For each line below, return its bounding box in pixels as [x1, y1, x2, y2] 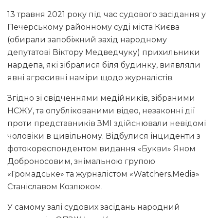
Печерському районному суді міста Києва [7, 22, 180, 32]
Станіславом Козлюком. [7, 182, 103, 191]
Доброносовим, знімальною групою [7, 156, 155, 166]
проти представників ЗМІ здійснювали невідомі [7, 118, 206, 128]
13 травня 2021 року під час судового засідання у [7, 9, 206, 19]
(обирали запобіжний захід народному [7, 35, 167, 44]
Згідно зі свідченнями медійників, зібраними [7, 93, 195, 103]
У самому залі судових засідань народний [7, 202, 180, 212]
